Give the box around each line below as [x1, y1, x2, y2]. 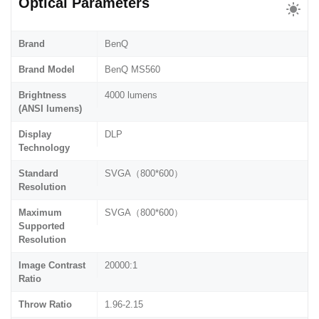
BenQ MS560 [105, 63, 160, 75]
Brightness [19, 89, 66, 100]
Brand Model [19, 63, 75, 75]
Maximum [19, 206, 62, 218]
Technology [19, 142, 70, 153]
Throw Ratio [19, 298, 72, 310]
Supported [19, 220, 65, 231]
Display [19, 128, 51, 140]
